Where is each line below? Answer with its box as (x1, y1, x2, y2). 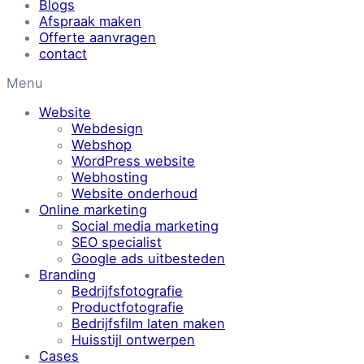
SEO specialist (71, 234, 162, 251)
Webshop (71, 136, 132, 154)
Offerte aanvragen (39, 28, 156, 45)
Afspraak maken (39, 12, 141, 29)
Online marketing (39, 201, 147, 219)
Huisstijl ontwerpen (71, 331, 195, 349)
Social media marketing (71, 218, 219, 235)
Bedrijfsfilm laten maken (71, 315, 225, 332)
